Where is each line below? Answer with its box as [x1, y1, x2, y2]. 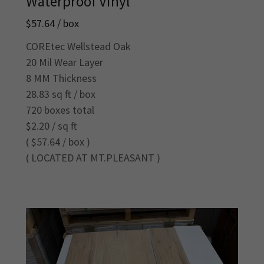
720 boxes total [26, 103, 94, 117]
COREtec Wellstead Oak [26, 39, 131, 54]
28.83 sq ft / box [26, 87, 95, 101]
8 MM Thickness [26, 71, 97, 85]
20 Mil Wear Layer [26, 55, 103, 70]
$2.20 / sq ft [26, 119, 77, 133]
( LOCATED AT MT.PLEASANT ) [26, 151, 160, 165]
